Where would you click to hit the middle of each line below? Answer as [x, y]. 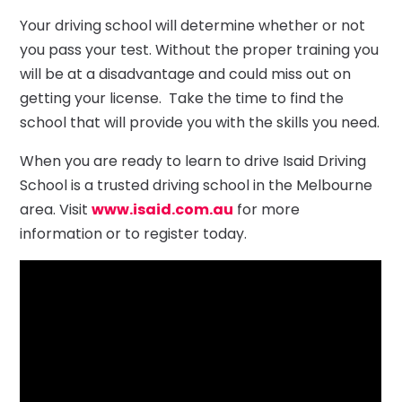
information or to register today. [134, 233]
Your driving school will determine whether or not [193, 25]
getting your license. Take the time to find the [182, 98]
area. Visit [56, 209]
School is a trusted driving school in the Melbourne [197, 185]
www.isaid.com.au [163, 209]
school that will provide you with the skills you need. [200, 122]
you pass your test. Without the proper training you [200, 49]
